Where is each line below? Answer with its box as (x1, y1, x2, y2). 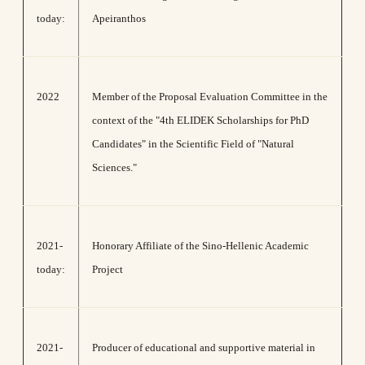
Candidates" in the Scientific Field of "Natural (92, 138, 294, 150)
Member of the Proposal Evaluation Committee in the (92, 90, 328, 103)
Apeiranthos (92, 12, 146, 24)
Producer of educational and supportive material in (92, 341, 315, 354)
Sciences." (92, 161, 137, 174)
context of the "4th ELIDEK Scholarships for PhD (92, 114, 309, 126)
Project (92, 263, 123, 275)
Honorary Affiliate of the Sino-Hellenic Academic (92, 240, 309, 252)
